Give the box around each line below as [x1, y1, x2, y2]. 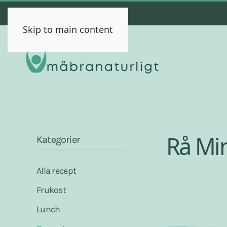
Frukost [36, 184, 66, 196]
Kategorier [36, 134, 80, 145]
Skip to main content [23, 23, 113, 35]
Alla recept [36, 165, 77, 177]
